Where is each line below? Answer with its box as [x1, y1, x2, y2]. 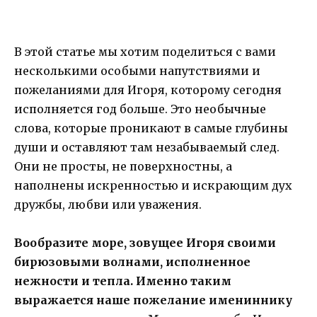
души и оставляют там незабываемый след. [14, 139, 279, 154]
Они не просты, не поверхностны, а [14, 158, 232, 173]
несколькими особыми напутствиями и [14, 63, 260, 78]
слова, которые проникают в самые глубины [14, 120, 288, 135]
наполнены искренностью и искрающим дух [14, 178, 292, 192]
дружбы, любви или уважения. [14, 197, 202, 212]
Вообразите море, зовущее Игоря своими [14, 236, 276, 250]
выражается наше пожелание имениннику [14, 293, 292, 308]
